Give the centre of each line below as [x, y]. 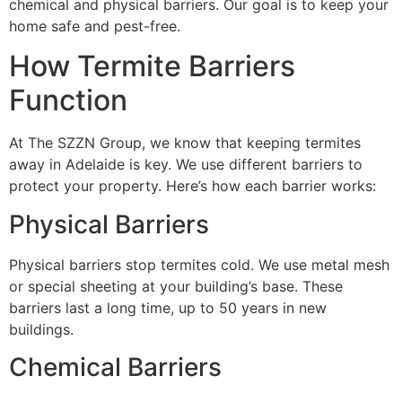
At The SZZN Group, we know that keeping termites [185, 143]
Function [68, 100]
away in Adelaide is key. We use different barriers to [186, 165]
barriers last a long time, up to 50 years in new [168, 307]
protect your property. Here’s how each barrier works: [192, 186]
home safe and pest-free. [95, 26]
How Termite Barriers [152, 66]
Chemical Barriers [115, 367]
